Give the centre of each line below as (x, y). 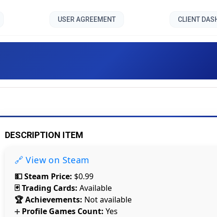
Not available (107, 200)
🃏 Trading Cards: (46, 188)
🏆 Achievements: (48, 200)
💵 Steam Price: (43, 176)
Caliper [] (108, 61)
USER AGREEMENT (86, 19)
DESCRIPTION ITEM (44, 135)
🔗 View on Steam (52, 160)
